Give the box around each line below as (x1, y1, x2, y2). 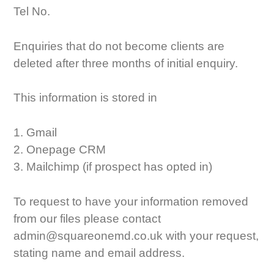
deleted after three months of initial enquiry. (13, 56, 239, 70)
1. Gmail (13, 126, 57, 139)
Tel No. (13, 4, 51, 18)
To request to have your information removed (13, 195, 249, 209)
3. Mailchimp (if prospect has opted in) (13, 160, 213, 174)
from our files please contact (13, 212, 161, 226)
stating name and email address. (13, 246, 185, 260)
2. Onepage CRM (13, 143, 106, 157)
